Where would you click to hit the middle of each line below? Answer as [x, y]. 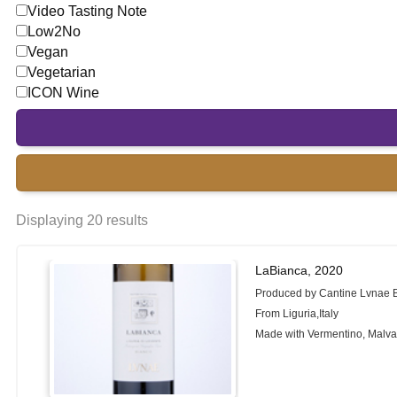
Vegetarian [62, 72]
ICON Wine [63, 93]
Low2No [54, 31]
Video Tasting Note [87, 11]
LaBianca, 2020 [300, 270]
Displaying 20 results [82, 220]
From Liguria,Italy [297, 314]
